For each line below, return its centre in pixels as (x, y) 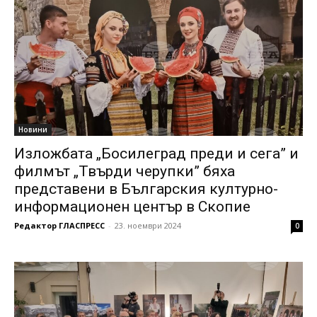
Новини (33, 130)
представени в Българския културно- (146, 189)
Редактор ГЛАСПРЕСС (59, 226)
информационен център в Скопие (132, 207)
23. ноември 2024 (148, 226)
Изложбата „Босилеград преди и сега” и (156, 154)
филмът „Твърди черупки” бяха (125, 172)
